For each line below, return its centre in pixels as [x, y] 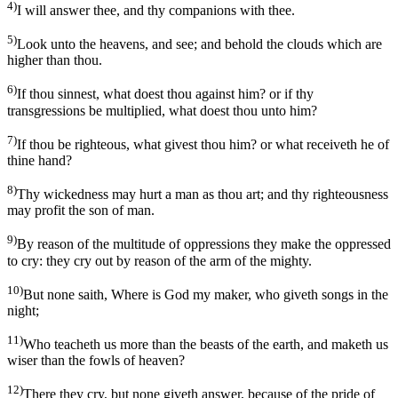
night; [23, 310]
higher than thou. [55, 60]
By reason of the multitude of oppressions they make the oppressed [204, 244]
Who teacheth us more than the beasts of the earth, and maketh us [206, 345]
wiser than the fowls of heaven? [96, 361]
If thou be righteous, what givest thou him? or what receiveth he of [203, 145]
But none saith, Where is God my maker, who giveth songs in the [206, 295]
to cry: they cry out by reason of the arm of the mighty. [159, 260]
